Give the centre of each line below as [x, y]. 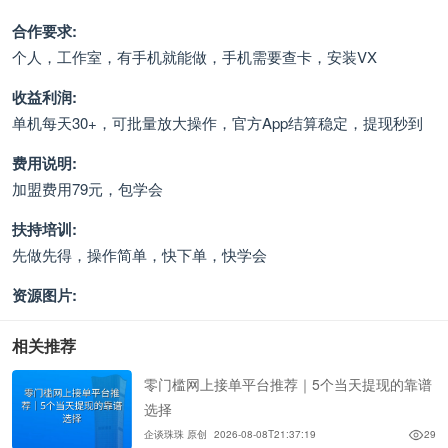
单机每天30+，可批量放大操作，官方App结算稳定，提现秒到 [217, 122]
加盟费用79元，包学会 [87, 188]
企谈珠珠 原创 [175, 434]
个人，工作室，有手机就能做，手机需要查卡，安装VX [194, 56]
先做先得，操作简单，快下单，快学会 [139, 254]
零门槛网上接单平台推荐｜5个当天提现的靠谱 [288, 384]
